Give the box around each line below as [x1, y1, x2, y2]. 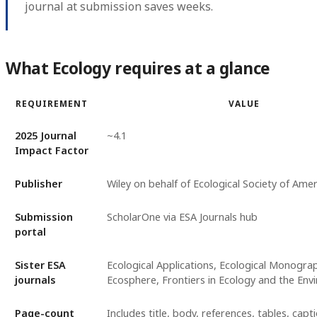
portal [14, 224, 46, 238]
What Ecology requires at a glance [6, 57, 271, 80]
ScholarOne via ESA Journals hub [106, 209, 258, 224]
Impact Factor [14, 143, 88, 157]
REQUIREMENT [16, 97, 88, 109]
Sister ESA [14, 258, 66, 272]
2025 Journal [14, 128, 76, 142]
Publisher [14, 176, 62, 190]
